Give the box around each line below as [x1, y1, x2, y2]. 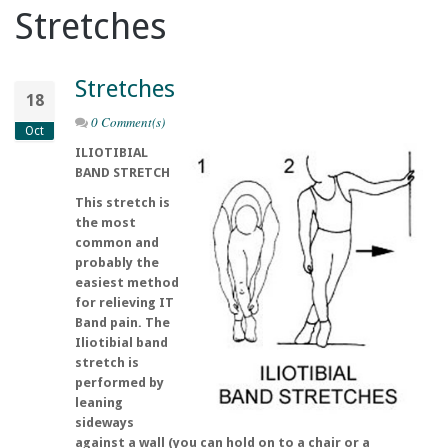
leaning [75, 395, 123, 410]
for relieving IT [75, 295, 174, 310]
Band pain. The [75, 315, 170, 330]
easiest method [75, 275, 179, 290]
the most [75, 215, 136, 230]
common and [75, 235, 159, 250]
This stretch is [75, 195, 170, 210]
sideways [75, 415, 134, 430]
